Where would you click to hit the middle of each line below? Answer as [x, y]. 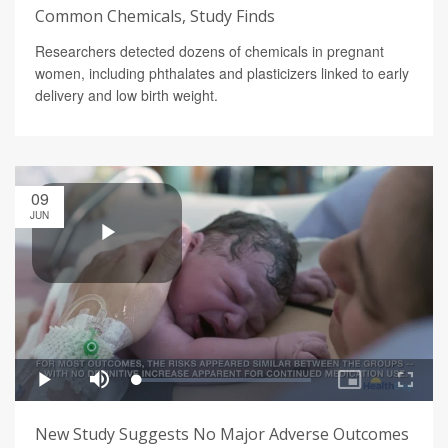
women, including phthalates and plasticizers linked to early [222, 73]
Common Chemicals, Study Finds [155, 16]
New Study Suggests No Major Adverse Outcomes [222, 434]
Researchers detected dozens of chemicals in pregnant [209, 51]
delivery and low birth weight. [126, 95]
